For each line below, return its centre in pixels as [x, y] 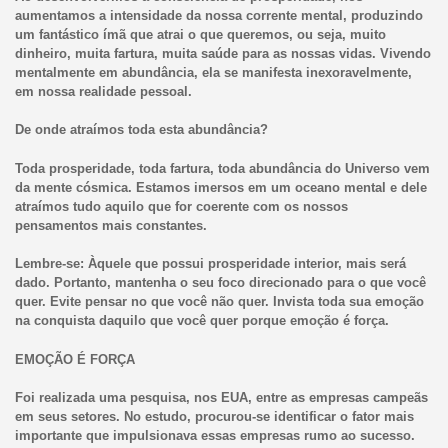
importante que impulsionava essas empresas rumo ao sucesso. [214, 436]
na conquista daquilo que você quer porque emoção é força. [201, 321]
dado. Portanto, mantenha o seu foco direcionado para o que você [220, 283]
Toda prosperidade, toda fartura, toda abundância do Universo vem [222, 168]
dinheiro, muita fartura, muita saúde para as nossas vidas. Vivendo [222, 53]
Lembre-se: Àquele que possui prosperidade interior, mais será [210, 264]
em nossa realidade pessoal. [103, 91]
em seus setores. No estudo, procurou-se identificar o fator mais [214, 417]
